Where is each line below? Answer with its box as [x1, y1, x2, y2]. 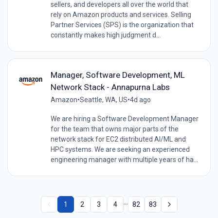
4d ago [129, 96, 151, 104]
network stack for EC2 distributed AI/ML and [50, 135, 186, 144]
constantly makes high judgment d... [50, 31, 161, 39]
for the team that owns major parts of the [50, 125, 180, 133]
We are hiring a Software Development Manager [50, 115, 199, 123]
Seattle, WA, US [79, 96, 127, 104]
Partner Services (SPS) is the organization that [50, 21, 194, 29]
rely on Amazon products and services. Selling [50, 11, 191, 19]
